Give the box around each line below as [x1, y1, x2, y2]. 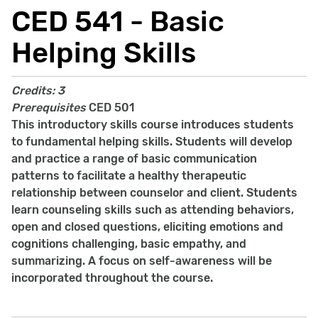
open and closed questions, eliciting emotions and [11, 220, 283, 234]
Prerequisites [11, 101, 86, 114]
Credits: [11, 84, 55, 97]
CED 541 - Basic [11, 5, 224, 38]
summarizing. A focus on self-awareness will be [11, 254, 272, 268]
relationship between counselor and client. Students [11, 186, 297, 199]
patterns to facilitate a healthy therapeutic [11, 169, 246, 182]
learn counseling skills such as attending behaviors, [11, 203, 294, 216]
